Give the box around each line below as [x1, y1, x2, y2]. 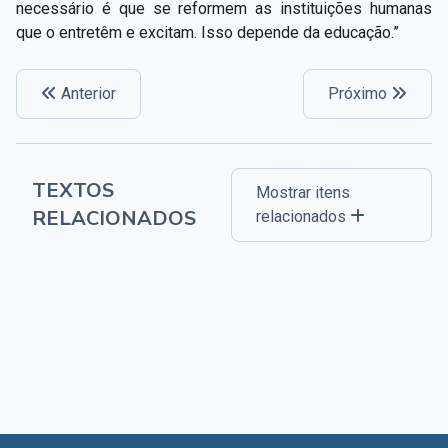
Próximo [328, 83, 391, 103]
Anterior [57, 83, 116, 103]
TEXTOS [32, 176, 114, 204]
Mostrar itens [256, 182, 351, 202]
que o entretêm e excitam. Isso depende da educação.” [16, 22, 399, 42]
